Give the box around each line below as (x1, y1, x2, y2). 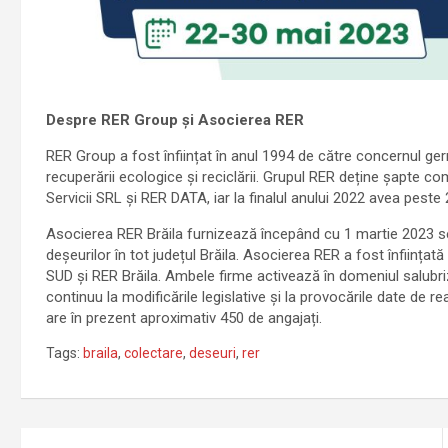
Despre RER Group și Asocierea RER (45, 110, 308, 129)
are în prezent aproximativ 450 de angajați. (45, 308, 322, 327)
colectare (123, 344, 183, 361)
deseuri (188, 344, 236, 361)
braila (82, 344, 118, 361)
